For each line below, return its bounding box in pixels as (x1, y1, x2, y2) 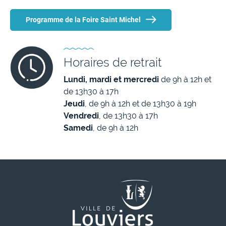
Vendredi (64, 111, 99, 121)
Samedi (64, 123, 93, 133)
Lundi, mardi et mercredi (64, 75, 159, 85)
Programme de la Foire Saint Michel (26, 16, 141, 24)
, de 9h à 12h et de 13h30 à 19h (85, 99, 196, 109)
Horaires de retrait (64, 55, 162, 70)
